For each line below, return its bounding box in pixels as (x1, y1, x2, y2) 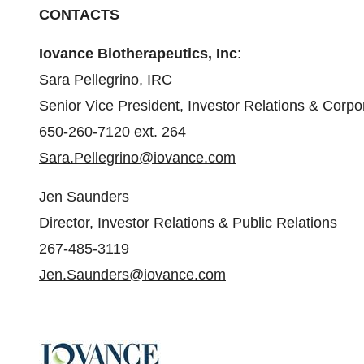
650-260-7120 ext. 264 (39, 123, 186, 140)
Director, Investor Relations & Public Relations (39, 214, 337, 231)
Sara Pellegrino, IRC (39, 71, 172, 88)
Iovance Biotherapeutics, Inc (39, 45, 237, 62)
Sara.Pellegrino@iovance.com (39, 149, 236, 166)
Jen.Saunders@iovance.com (39, 266, 226, 283)
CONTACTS (39, 6, 119, 23)
